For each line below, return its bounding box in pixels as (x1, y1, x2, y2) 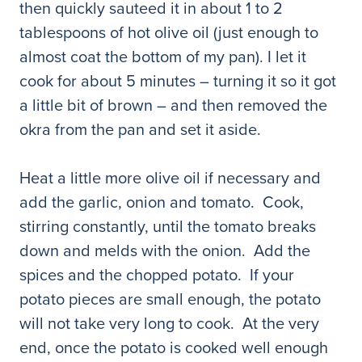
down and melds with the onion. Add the (19, 238, 310, 263)
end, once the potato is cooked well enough (19, 335, 328, 360)
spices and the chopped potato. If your (19, 263, 294, 287)
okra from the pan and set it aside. (19, 117, 269, 141)
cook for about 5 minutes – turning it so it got (19, 69, 336, 93)
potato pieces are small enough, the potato (19, 287, 321, 311)
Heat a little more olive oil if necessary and (19, 166, 321, 190)
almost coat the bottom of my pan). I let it (19, 44, 306, 69)
